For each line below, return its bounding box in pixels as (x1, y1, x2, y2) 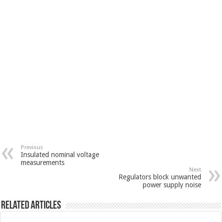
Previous (21, 144, 44, 151)
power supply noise (142, 180, 201, 189)
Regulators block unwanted (118, 172, 201, 181)
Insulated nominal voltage (21, 150, 100, 159)
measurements (21, 158, 65, 166)
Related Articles (1, 200, 61, 212)
